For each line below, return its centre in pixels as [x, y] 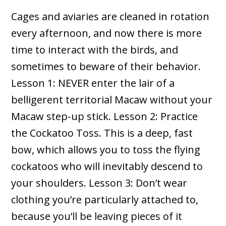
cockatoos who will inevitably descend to [107, 166]
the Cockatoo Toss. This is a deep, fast [102, 133]
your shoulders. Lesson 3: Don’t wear [99, 183]
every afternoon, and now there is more [107, 33]
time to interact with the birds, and [95, 50]
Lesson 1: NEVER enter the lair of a [93, 83]
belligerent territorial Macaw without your [112, 100]
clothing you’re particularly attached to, [105, 200]
